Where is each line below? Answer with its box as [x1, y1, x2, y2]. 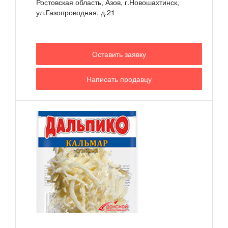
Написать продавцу [87, 73, 152, 84]
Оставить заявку [92, 48, 146, 59]
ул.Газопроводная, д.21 [36, 7, 115, 17]
